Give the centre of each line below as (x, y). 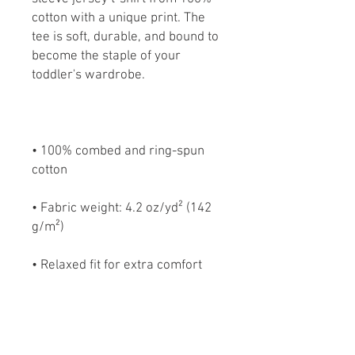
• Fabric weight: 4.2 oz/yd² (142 (122, 208)
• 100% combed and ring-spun (118, 151)
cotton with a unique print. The (118, 18)
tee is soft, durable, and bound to (125, 37)
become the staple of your (106, 56)
